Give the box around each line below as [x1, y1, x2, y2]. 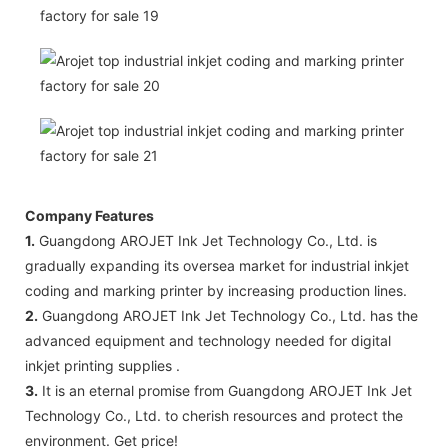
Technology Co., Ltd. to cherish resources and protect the [25, 407, 403, 425]
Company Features [25, 207, 154, 225]
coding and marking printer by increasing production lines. [25, 282, 407, 300]
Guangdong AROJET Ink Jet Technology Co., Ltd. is [35, 232, 377, 250]
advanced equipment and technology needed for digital [25, 332, 391, 350]
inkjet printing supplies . [25, 357, 180, 375]
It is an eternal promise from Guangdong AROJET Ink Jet [38, 382, 412, 400]
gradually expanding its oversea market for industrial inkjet [25, 257, 409, 275]
